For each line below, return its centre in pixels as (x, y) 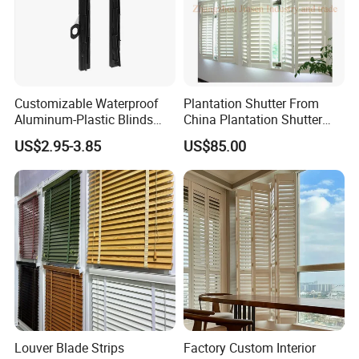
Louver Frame (54, 135)
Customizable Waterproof (87, 103)
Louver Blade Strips (70, 348)
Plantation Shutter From (251, 103)
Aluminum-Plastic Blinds (84, 119)
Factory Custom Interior (249, 348)
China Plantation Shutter (252, 119)
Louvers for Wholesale (246, 135)
